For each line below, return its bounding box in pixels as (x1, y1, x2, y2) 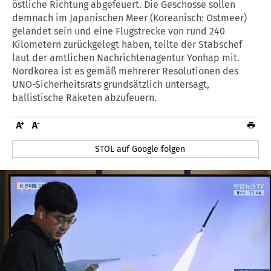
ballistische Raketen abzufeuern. (12, 91, 157, 103)
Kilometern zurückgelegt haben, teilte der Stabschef (12, 38, 242, 50)
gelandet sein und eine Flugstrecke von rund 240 (12, 25, 225, 37)
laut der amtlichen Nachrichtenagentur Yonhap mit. (12, 51, 240, 64)
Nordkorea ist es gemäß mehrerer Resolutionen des (12, 65, 238, 77)
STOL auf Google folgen (95, 143, 186, 154)
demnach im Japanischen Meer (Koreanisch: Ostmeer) (12, 11, 247, 24)
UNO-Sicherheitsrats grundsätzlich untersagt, (12, 78, 209, 90)
